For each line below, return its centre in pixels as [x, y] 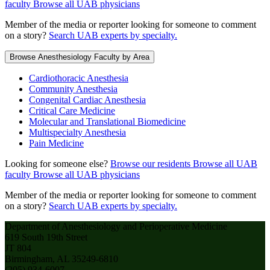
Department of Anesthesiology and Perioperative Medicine [116, 227]
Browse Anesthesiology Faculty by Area [80, 57]
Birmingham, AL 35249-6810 [61, 259]
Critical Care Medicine [72, 111]
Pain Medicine [56, 143]
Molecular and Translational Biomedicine [107, 122]
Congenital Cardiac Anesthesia [87, 100]
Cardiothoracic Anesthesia [79, 78]
